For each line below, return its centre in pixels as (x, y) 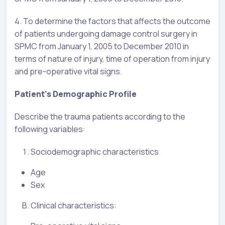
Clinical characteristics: (74, 205)
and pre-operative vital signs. (68, 71)
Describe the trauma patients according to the (100, 116)
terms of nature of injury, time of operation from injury (112, 59)
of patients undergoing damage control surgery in (106, 33)
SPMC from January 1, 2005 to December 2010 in (102, 46)
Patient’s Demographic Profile (76, 94)
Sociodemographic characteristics (95, 151)
